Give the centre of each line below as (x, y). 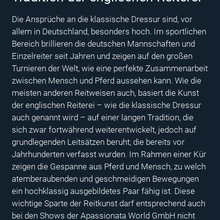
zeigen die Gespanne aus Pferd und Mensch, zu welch (109, 166)
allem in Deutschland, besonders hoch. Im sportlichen (109, 31)
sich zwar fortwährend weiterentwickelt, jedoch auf (104, 129)
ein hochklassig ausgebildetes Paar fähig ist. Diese (103, 191)
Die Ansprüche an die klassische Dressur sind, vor (102, 19)
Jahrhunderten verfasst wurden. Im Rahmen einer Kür (109, 154)
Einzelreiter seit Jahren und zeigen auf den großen (102, 56)
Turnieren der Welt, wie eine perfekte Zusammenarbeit (110, 68)
